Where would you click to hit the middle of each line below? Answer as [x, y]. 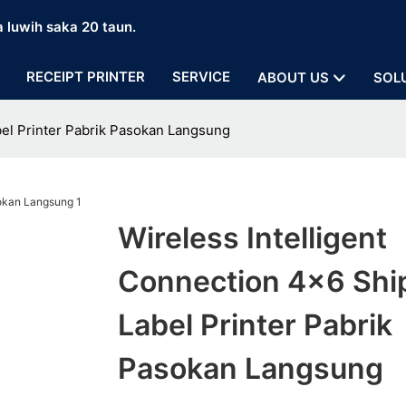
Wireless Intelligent [252, 238]
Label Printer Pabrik [255, 325]
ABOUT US [293, 77]
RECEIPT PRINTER [86, 77]
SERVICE [201, 77]
